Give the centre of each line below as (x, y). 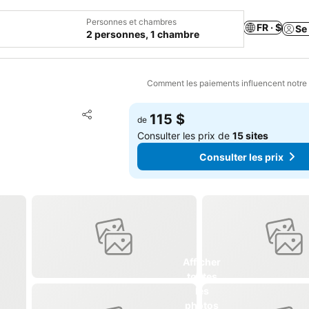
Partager (101, 121)
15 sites (251, 136)
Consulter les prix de (185, 136)
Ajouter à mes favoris (154, 113)
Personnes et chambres (131, 22)
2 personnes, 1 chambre (143, 34)
